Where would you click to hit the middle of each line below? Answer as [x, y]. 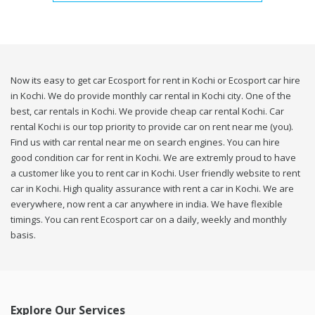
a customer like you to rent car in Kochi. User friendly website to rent [155, 173]
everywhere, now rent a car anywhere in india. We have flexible [147, 204]
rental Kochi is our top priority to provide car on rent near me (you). [152, 127]
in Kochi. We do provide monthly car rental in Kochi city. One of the [151, 96]
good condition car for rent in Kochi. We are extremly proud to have [153, 158]
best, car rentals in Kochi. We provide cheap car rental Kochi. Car [147, 111]
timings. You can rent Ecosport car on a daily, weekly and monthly [149, 220]
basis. [23, 235]
